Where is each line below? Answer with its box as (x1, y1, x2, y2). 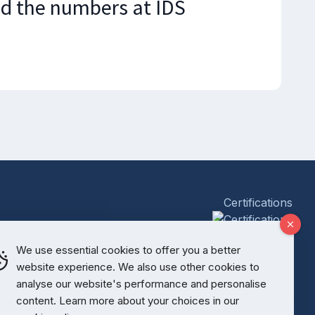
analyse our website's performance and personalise (16, 277, 266, 290)
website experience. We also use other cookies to (16, 260, 259, 274)
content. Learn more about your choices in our (16, 294, 239, 307)
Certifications (223, 195, 292, 210)
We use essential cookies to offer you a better (16, 243, 240, 257)
